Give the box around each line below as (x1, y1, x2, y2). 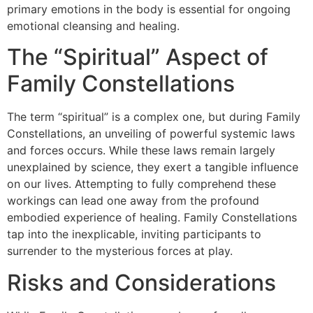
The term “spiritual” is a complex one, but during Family (7, 110, 300, 124)
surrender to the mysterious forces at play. (7, 244, 233, 259)
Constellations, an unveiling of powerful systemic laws (7, 126, 295, 141)
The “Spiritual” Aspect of (7, 43, 268, 71)
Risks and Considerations (7, 268, 276, 296)
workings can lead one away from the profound (7, 194, 259, 208)
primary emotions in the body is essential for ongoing (7, 1, 291, 16)
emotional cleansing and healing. (7, 18, 180, 33)
